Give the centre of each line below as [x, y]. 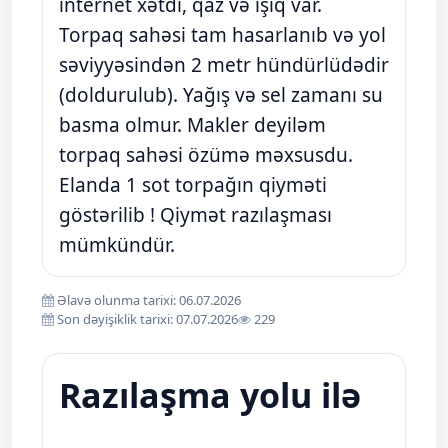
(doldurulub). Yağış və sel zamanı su [221, 95]
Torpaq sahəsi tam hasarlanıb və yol [222, 35]
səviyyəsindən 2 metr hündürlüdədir [224, 65]
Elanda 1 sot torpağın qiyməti [193, 185]
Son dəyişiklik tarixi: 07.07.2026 [146, 319]
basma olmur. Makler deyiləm [192, 125]
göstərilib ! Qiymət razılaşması [195, 215]
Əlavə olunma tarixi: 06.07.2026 [147, 300]
